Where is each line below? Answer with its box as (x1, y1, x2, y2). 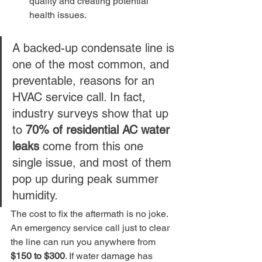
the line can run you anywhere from (11, 236, 158, 247)
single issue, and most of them (12, 155, 175, 170)
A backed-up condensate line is (12, 40, 178, 55)
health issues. (29, 9, 87, 20)
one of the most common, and (12, 57, 173, 71)
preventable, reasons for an (12, 73, 158, 88)
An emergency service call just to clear (11, 222, 172, 233)
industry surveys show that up (12, 106, 172, 120)
